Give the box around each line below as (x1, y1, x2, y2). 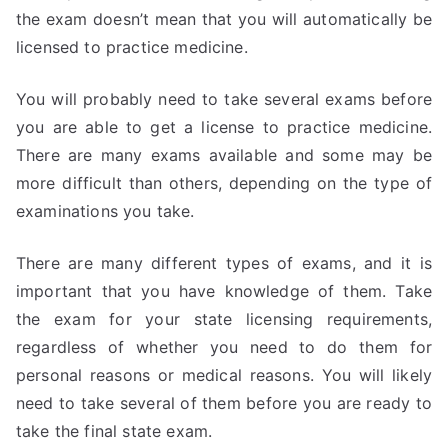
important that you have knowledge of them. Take (16, 281, 432, 301)
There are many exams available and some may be (16, 145, 432, 165)
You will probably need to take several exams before (16, 89, 432, 109)
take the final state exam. (16, 421, 213, 441)
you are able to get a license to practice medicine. (16, 117, 432, 137)
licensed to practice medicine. (16, 37, 248, 57)
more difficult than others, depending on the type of (16, 173, 432, 193)
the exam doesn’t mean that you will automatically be (16, 9, 432, 29)
